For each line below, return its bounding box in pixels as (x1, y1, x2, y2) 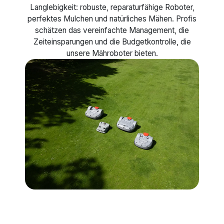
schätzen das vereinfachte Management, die (35, 25, 189, 35)
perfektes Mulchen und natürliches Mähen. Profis (27, 14, 196, 24)
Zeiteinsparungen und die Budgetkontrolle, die (33, 37, 191, 47)
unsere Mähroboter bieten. (66, 48, 158, 58)
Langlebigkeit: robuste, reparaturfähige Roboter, (29, 2, 194, 12)
